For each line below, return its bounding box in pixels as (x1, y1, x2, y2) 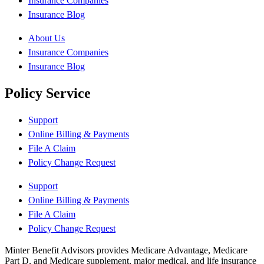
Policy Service (5, 85, 91, 101)
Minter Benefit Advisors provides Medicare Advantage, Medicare (5, 245, 247, 255)
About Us (28, 32, 65, 43)
